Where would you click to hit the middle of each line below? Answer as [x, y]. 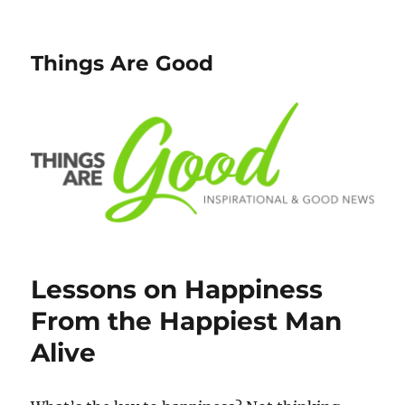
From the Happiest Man [187, 321]
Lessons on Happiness [177, 290]
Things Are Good [122, 63]
